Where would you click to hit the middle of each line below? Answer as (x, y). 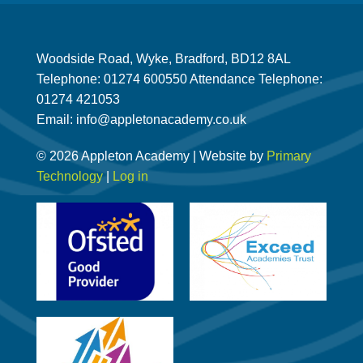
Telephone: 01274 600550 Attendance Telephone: (179, 79)
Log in (130, 176)
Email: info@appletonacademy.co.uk (141, 119)
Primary (289, 156)
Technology (70, 176)
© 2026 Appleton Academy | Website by (152, 156)
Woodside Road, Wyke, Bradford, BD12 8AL (164, 58)
